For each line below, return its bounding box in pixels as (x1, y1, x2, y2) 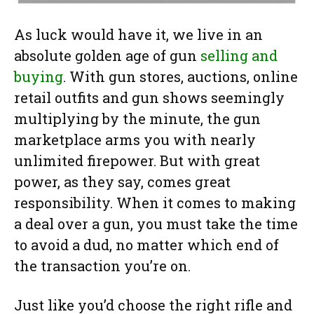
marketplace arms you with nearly (14, 130, 256, 149)
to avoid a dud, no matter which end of (14, 235, 279, 254)
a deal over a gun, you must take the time (14, 214, 298, 233)
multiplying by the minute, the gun (14, 109, 261, 128)
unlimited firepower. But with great (14, 151, 260, 170)
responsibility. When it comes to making (14, 193, 296, 212)
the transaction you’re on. (14, 257, 191, 275)
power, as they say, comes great (14, 172, 231, 191)
